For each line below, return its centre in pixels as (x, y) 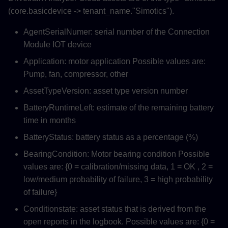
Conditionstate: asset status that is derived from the (115, 209)
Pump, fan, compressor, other (76, 74)
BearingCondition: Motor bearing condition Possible (117, 154)
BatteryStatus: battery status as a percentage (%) (111, 137)
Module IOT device (58, 45)
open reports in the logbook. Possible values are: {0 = (119, 222)
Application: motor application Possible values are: (115, 62)
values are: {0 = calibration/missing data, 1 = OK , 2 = (118, 167)
